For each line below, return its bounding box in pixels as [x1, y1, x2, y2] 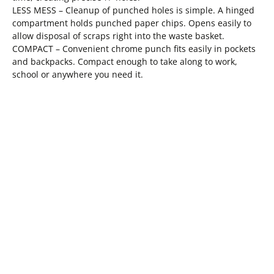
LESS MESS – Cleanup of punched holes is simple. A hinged [12, 4, 254, 16]
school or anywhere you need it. [12, 68, 143, 80]
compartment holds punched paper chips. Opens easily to [12, 17, 251, 29]
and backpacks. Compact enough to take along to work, [12, 55, 237, 67]
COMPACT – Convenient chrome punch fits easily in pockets [12, 42, 256, 54]
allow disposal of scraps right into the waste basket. [12, 29, 224, 42]
